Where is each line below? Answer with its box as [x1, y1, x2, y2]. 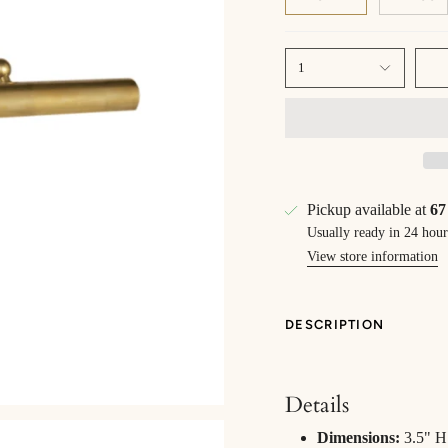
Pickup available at [307, 201, 430, 219]
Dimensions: [317, 428, 400, 446]
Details [285, 390, 349, 421]
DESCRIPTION [285, 317, 385, 333]
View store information [307, 249, 438, 265]
